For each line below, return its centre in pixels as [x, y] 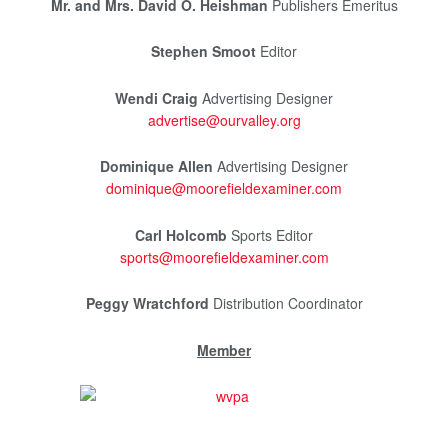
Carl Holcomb [181, 234]
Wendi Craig [156, 97]
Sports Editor [270, 234]
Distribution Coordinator [285, 303]
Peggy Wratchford [147, 303]
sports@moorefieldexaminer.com [224, 256]
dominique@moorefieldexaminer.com [224, 188]
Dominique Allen [156, 166]
